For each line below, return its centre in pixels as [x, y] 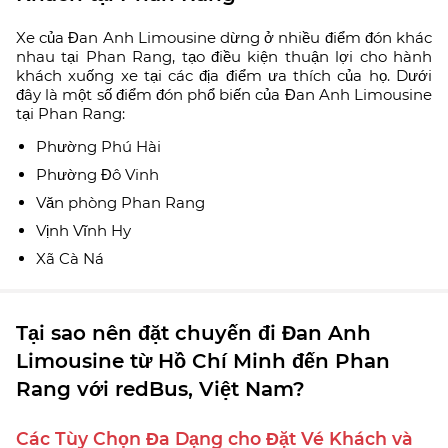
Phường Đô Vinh [97, 174]
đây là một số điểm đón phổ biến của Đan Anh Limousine [224, 94]
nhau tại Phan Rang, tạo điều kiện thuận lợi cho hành [224, 56]
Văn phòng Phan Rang [120, 202]
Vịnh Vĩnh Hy [83, 230]
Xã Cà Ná [70, 258]
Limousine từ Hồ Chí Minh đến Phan [203, 360]
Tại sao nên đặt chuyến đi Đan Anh [193, 332]
